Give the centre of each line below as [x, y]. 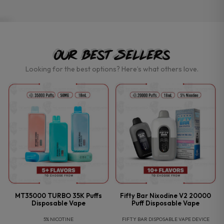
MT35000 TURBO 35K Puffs [58, 196]
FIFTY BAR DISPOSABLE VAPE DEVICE [165, 219]
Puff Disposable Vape [165, 203]
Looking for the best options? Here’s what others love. [112, 69]
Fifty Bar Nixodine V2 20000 [165, 196]
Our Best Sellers [112, 55]
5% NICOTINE [58, 219]
